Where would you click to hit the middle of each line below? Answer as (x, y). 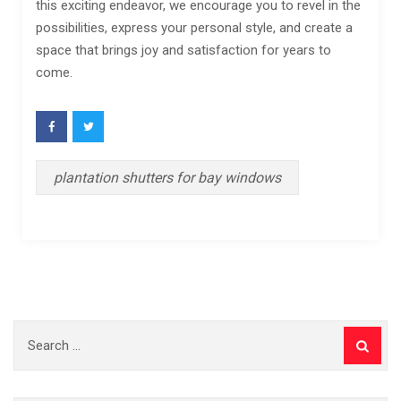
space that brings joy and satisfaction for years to (183, 50)
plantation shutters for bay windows (167, 177)
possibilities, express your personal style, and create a (194, 27)
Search (33, 330)
